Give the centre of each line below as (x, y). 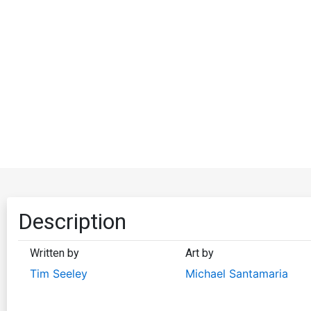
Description (72, 221)
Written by (54, 253)
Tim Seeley (59, 273)
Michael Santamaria (236, 273)
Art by (199, 253)
